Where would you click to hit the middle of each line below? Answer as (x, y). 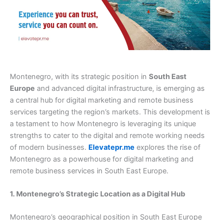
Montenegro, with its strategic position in (79, 76)
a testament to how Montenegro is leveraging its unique (103, 124)
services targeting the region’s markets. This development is (110, 112)
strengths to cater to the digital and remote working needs (107, 135)
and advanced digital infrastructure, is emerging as (120, 88)
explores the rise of (167, 147)
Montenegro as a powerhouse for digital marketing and (102, 159)
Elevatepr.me (111, 147)
